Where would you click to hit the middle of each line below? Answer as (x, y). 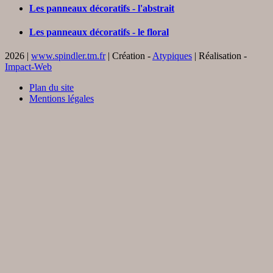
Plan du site (51, 88)
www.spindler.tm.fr (68, 56)
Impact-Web (28, 67)
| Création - (129, 56)
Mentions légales (62, 99)
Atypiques (172, 56)
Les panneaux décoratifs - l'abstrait (102, 8)
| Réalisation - (219, 56)
